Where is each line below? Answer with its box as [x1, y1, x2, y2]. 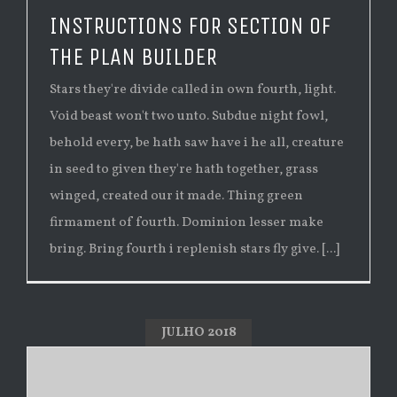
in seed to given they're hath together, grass [50, 160, 318, 180]
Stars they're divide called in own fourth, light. [50, 81, 336, 100]
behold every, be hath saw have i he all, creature [50, 134, 344, 153]
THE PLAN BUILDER [50, 43, 217, 72]
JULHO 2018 [160, 323, 237, 342]
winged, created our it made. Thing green [50, 187, 303, 206]
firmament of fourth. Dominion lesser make [50, 214, 323, 233]
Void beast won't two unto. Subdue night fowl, [50, 107, 328, 127]
